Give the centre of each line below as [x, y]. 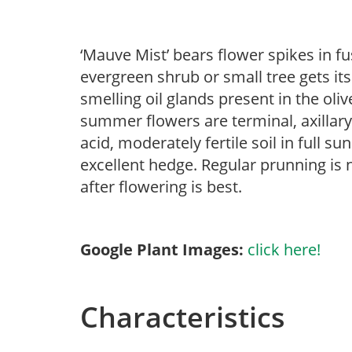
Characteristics [183, 317]
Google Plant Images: [162, 249]
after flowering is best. [161, 187]
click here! [284, 249]
